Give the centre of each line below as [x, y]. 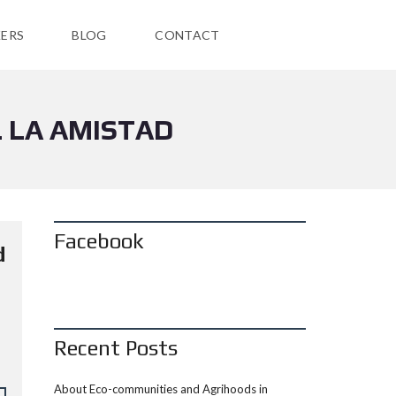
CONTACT [187, 35]
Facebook [99, 241]
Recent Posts [116, 348]
